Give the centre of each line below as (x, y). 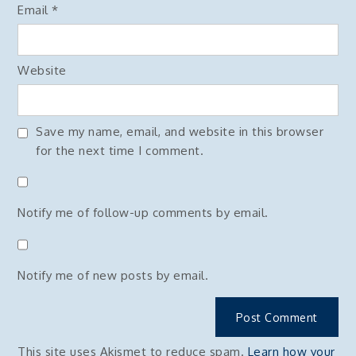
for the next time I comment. (120, 150)
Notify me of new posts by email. (113, 275)
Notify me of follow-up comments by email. (143, 213)
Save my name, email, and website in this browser (180, 131)
